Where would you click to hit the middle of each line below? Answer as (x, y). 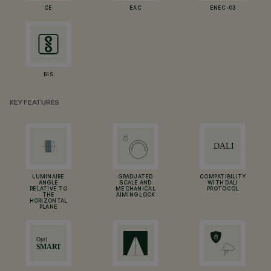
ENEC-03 (223, 8)
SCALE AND (135, 183)
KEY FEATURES (35, 103)
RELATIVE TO (48, 189)
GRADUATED (135, 177)
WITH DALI (223, 183)
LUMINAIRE (48, 177)
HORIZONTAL (48, 201)
